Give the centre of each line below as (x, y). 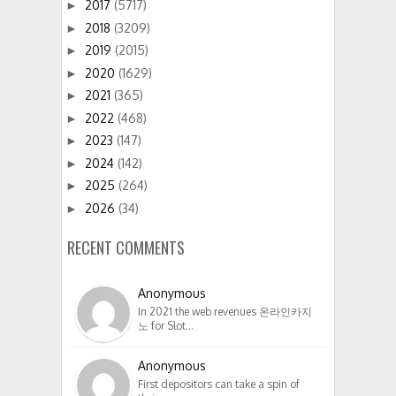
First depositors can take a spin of (219, 384)
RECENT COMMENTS (126, 247)
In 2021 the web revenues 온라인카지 (225, 311)
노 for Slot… (166, 325)
